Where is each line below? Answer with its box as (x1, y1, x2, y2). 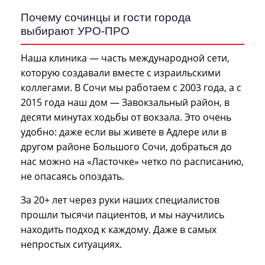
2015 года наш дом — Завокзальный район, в (21, 95, 230, 109)
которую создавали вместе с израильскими (21, 66, 221, 79)
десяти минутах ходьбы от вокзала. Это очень (21, 110, 231, 124)
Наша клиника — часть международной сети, (21, 51, 230, 64)
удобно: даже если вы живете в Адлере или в (21, 125, 227, 138)
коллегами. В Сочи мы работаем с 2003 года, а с (21, 80, 241, 94)
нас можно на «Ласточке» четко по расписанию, (21, 154, 244, 168)
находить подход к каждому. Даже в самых (21, 222, 216, 236)
